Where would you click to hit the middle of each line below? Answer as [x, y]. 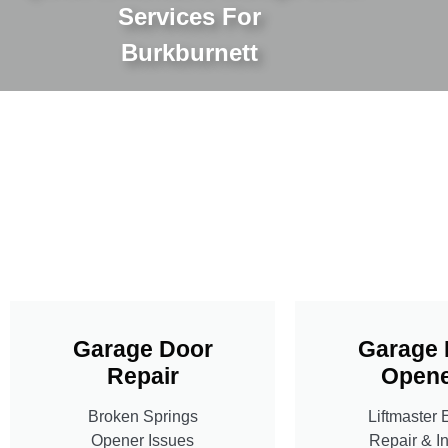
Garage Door [142, 348]
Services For [190, 16]
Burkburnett [190, 52]
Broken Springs [142, 416]
